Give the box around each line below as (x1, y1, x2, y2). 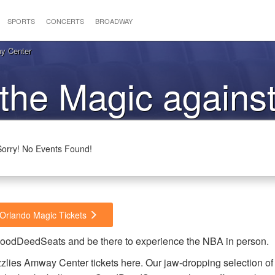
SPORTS (7, 16, 35, 26)
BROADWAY (95, 16, 133, 26)
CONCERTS (45, 16, 84, 26)
